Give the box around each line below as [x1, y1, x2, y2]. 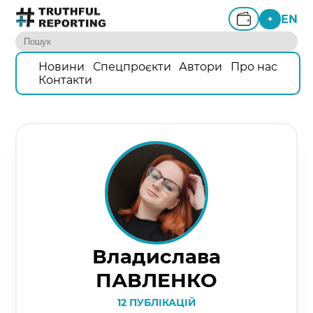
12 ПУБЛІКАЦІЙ [117, 296, 196, 309]
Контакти [38, 73, 92, 87]
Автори [179, 59, 223, 73]
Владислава [92, 244, 221, 268]
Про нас [231, 59, 278, 73]
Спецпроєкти [92, 59, 171, 73]
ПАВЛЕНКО [96, 268, 217, 292]
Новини [38, 59, 85, 73]
